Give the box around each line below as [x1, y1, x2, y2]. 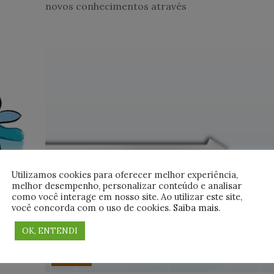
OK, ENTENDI [22, 225, 78, 236]
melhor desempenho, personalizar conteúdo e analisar [12, 179, 242, 191]
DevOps [57, 252, 86, 262]
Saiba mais [173, 201, 218, 213]
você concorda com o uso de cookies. [12, 201, 173, 213]
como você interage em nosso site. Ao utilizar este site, [12, 190, 242, 202]
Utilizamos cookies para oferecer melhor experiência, [12, 168, 238, 180]
